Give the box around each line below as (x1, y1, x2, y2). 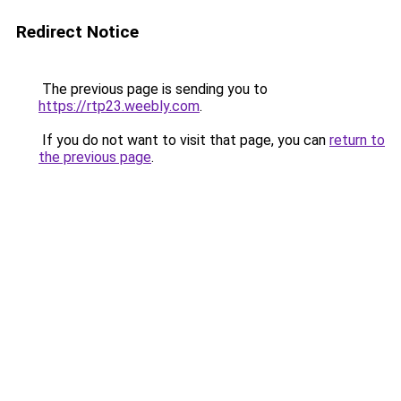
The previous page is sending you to (38, 81, 268, 98)
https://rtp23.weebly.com (38, 98, 200, 115)
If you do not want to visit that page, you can (38, 132, 329, 149)
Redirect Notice (16, 21, 139, 42)
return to (329, 132, 385, 149)
